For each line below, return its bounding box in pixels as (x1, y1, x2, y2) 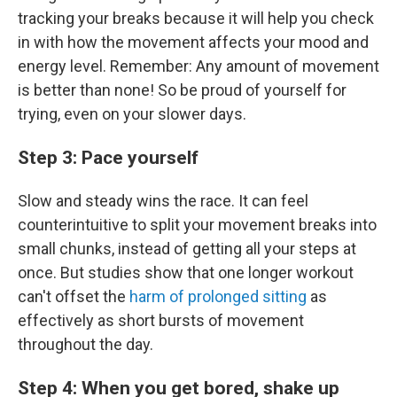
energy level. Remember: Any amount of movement (18, 57, 379, 75)
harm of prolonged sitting (129, 287, 307, 306)
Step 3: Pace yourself (18, 146, 198, 168)
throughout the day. (18, 335, 153, 354)
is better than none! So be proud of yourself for (18, 81, 346, 99)
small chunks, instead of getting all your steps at (18, 239, 356, 258)
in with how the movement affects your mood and (18, 33, 369, 51)
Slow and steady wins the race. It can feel (18, 191, 308, 210)
